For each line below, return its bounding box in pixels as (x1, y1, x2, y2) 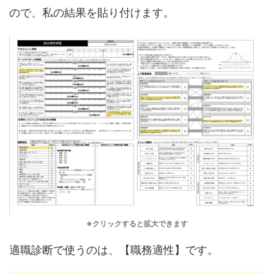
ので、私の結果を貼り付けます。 (9, 6, 174, 20)
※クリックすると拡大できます (86, 218, 188, 228)
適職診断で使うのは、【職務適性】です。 (9, 243, 218, 256)
